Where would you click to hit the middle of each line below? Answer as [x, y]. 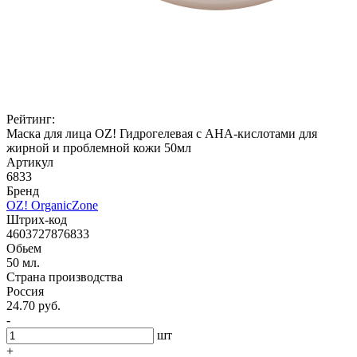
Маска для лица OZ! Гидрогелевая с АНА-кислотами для [162, 133]
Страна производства [65, 277]
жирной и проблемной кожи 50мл [99, 148]
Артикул [30, 162]
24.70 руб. [33, 306]
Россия [25, 291]
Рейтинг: [31, 119]
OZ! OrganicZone [52, 205]
